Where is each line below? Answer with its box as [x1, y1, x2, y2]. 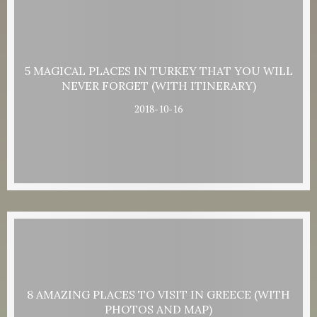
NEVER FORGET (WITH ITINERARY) [61, 78, 256, 93]
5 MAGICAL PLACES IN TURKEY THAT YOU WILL [24, 63, 293, 78]
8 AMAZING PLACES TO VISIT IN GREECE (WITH [27, 287, 290, 301]
